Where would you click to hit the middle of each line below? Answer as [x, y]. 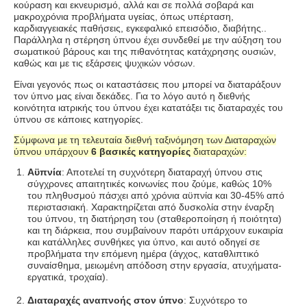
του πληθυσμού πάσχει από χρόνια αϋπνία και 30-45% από [156, 196]
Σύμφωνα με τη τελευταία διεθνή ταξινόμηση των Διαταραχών [145, 140]
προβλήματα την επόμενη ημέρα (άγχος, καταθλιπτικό [143, 254]
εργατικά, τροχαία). [68, 277]
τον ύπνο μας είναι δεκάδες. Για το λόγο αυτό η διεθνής [132, 96]
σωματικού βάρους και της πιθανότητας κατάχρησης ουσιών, [145, 52]
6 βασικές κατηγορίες [141, 152]
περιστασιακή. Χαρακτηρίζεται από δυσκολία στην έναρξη [151, 207]
